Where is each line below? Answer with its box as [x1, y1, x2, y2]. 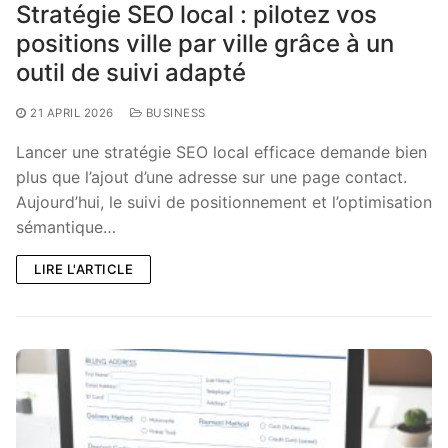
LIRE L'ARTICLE [34, 260, 133, 277]
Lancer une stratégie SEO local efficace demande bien [16, 141, 427, 162]
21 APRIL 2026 [30, 105, 114, 120]
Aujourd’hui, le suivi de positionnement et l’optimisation [16, 191, 432, 212]
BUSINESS [142, 105, 206, 120]
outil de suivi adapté [16, 57, 246, 87]
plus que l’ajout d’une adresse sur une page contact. [16, 166, 407, 187]
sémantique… [16, 216, 116, 237]
